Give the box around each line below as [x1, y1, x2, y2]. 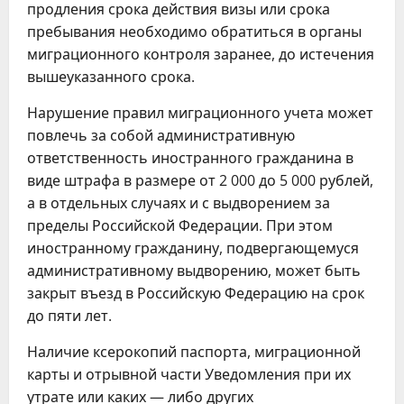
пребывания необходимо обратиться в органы [27, 22, 362, 41]
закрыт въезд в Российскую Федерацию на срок [27, 283, 364, 303]
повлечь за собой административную [27, 125, 295, 145]
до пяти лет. [27, 306, 112, 326]
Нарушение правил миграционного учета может [27, 103, 373, 123]
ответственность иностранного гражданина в [27, 148, 353, 168]
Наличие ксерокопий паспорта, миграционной [27, 342, 361, 362]
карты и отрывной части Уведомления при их [27, 364, 351, 384]
